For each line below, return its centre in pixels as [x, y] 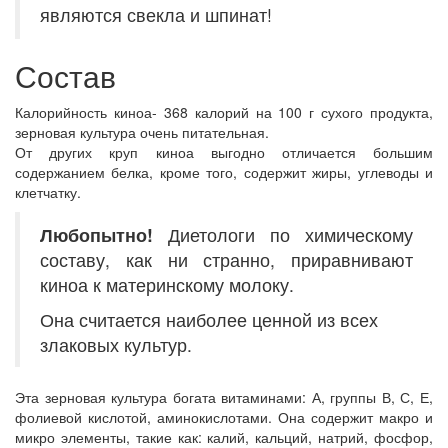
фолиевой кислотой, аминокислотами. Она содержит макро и [224, 417]
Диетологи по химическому [283, 235]
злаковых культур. [116, 345]
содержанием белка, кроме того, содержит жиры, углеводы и [224, 172]
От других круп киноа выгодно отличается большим [224, 152]
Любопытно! [96, 235]
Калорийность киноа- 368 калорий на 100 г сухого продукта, [224, 112]
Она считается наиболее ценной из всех [209, 320]
